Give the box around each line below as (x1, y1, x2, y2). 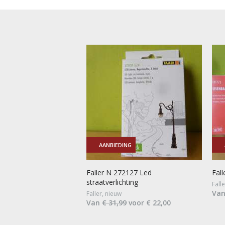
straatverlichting (86, 177, 138, 187)
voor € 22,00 (127, 197, 171, 207)
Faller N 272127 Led (86, 167, 152, 177)
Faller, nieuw (86, 189, 122, 198)
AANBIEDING (99, 141, 132, 149)
